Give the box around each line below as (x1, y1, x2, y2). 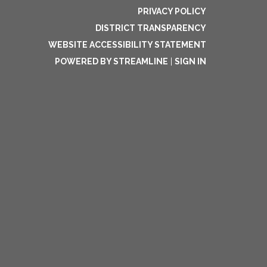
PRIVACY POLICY (138, 7, 206, 16)
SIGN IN (175, 57, 206, 66)
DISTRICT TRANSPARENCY (95, 23, 206, 33)
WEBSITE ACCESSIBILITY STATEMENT (48, 40, 206, 49)
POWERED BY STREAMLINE (55, 57, 168, 66)
